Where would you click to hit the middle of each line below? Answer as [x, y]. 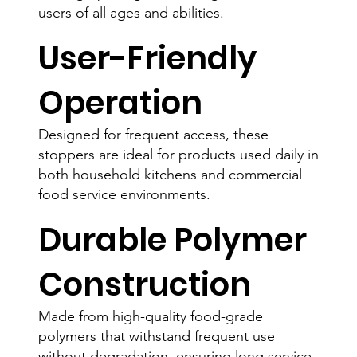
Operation [120, 103]
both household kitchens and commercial [171, 175]
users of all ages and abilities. [131, 13]
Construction [144, 285]
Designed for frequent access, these [154, 135]
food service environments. [125, 195]
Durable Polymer [172, 240]
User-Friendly [147, 59]
